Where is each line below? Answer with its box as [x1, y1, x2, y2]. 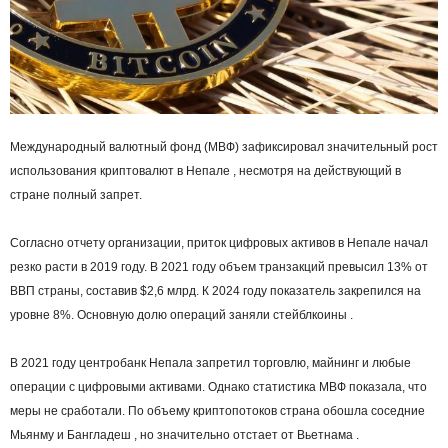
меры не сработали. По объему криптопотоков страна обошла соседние [10, 404, 425, 419]
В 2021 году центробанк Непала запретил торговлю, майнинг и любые [10, 356, 411, 371]
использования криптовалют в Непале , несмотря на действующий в [10, 164, 401, 179]
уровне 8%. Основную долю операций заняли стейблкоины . [10, 308, 353, 323]
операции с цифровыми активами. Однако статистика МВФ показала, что [10, 380, 427, 395]
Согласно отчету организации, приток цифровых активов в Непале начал [10, 236, 428, 251]
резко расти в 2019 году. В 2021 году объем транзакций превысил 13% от [10, 260, 428, 275]
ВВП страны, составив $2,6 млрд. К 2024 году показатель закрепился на [10, 284, 421, 299]
